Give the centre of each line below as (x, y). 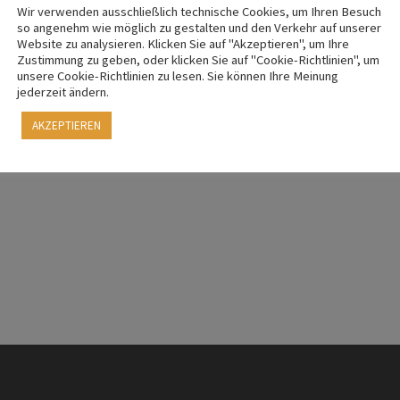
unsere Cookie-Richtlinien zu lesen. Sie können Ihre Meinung (178, 75)
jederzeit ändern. (63, 92)
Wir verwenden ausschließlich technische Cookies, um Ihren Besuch (199, 11)
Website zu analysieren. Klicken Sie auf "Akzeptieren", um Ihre (183, 43)
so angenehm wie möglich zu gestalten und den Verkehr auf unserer (199, 27)
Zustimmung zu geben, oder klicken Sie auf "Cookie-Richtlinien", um (198, 59)
